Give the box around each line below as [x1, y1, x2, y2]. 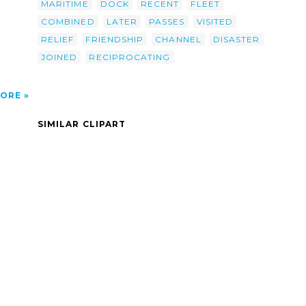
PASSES [149, 16, 185, 27]
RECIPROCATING [89, 51, 171, 62]
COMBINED [41, 16, 95, 27]
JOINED [41, 51, 78, 62]
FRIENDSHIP [85, 33, 144, 44]
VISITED [196, 16, 234, 27]
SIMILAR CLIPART [38, 118, 126, 129]
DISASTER [212, 33, 260, 44]
